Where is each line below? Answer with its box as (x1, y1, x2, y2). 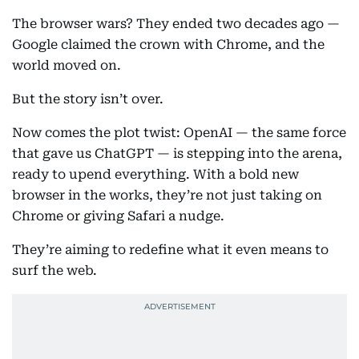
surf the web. (12, 263, 97, 278)
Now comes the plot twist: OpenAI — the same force (12, 125, 346, 140)
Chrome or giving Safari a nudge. (12, 208, 224, 224)
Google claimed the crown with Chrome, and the (12, 37, 325, 52)
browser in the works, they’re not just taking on (12, 188, 322, 203)
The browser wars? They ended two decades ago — (12, 16, 340, 31)
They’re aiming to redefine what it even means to (12, 242, 329, 257)
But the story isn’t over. (12, 91, 163, 107)
